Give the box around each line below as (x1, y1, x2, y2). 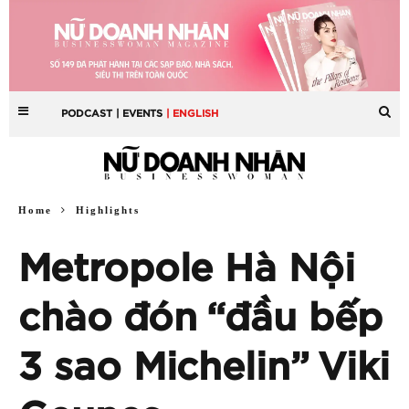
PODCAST (61, 108, 113, 119)
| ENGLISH (166, 108, 219, 119)
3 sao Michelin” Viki (18, 348, 390, 387)
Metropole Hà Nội (18, 249, 355, 288)
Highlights (76, 204, 140, 215)
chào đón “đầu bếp (18, 299, 383, 338)
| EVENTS (116, 108, 163, 119)
